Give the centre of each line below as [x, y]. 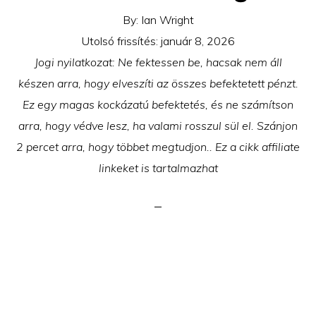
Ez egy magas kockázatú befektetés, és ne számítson [158, 104]
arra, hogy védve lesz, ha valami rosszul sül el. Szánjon [158, 126]
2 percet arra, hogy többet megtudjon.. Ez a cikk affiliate [158, 147]
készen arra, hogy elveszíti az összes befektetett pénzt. [158, 83]
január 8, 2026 [197, 41]
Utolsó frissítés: [121, 41]
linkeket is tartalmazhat [158, 168]
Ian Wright [167, 20]
